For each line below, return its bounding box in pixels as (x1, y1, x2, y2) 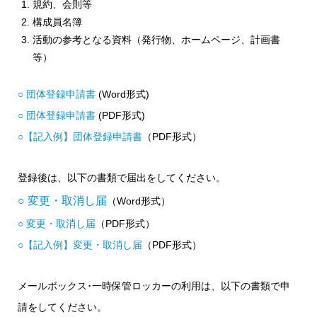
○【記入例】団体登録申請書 (18, 130, 142, 142)
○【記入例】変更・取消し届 (18, 238, 142, 250)
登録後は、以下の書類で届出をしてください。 (18, 171, 226, 183)
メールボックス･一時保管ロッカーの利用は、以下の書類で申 (18, 279, 290, 292)
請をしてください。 (18, 301, 107, 313)
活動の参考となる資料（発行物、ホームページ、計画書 (33, 33, 280, 45)
